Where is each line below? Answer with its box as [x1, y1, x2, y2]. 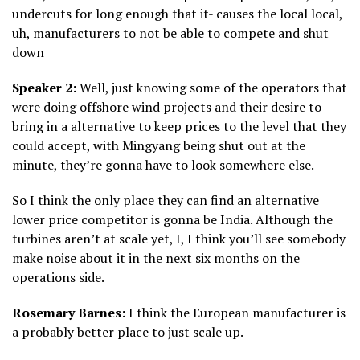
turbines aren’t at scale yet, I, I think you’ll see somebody [12, 230, 346, 248]
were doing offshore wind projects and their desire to [12, 98, 321, 117]
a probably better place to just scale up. [12, 323, 243, 342]
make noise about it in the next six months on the [12, 249, 300, 268]
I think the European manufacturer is [125, 304, 346, 322]
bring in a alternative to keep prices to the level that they [12, 117, 346, 136]
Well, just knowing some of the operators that [76, 79, 347, 97]
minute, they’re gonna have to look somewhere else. [12, 156, 314, 174]
